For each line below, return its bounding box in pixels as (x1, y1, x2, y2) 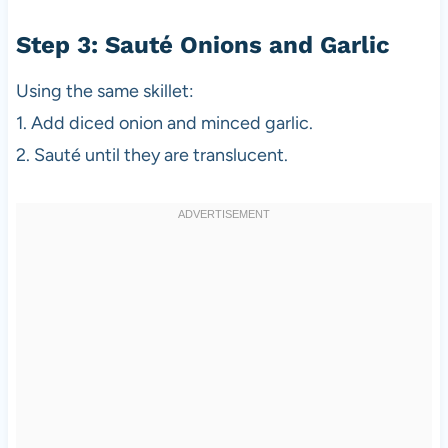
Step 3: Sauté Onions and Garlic (15, 30, 390, 59)
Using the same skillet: (15, 79, 194, 102)
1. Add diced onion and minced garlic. (15, 111, 313, 134)
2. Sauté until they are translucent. (15, 143, 288, 166)
